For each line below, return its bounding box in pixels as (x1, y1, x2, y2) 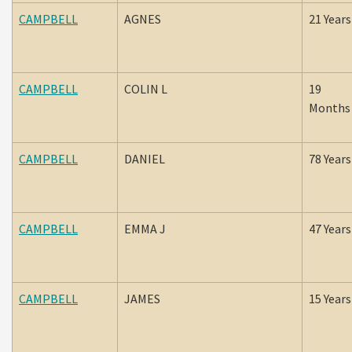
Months (309, 100, 350, 115)
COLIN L (124, 81, 170, 97)
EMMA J (124, 221, 168, 236)
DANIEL (124, 151, 170, 167)
